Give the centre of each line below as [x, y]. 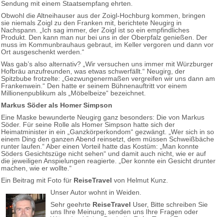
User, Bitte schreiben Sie [169, 205]
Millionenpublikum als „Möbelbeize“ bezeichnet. [75, 93]
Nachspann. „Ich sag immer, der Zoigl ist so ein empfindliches [95, 31]
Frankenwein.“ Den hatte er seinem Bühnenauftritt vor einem [94, 86]
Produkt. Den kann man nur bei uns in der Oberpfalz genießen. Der [104, 38]
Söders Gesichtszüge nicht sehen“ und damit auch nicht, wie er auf [103, 154]
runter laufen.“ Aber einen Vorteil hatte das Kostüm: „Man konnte [100, 147]
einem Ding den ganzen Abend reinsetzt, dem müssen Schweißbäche [108, 139]
